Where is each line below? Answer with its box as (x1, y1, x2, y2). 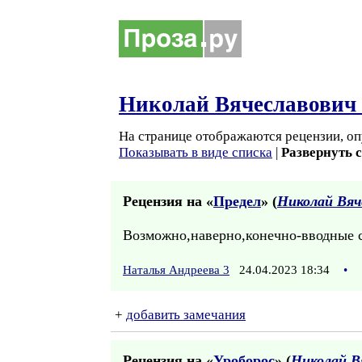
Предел (213, 193, 261, 209)
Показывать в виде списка (119, 145, 272, 160)
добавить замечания (126, 307, 246, 322)
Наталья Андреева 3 (123, 263, 229, 276)
